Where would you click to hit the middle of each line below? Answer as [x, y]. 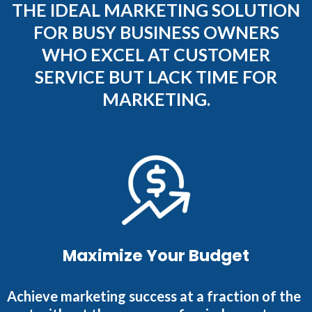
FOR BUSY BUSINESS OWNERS [156, 32]
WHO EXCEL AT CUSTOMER [156, 55]
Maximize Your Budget [156, 256]
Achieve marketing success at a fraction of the [154, 296]
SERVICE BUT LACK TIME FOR [156, 77]
